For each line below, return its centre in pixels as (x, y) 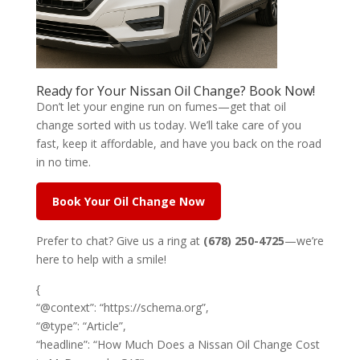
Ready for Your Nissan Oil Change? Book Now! (175, 90)
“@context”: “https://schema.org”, (122, 307)
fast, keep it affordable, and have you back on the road (178, 143)
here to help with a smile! (101, 259)
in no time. (63, 162)
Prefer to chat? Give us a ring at (119, 240)
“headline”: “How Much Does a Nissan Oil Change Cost (178, 344)
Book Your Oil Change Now (128, 201)
